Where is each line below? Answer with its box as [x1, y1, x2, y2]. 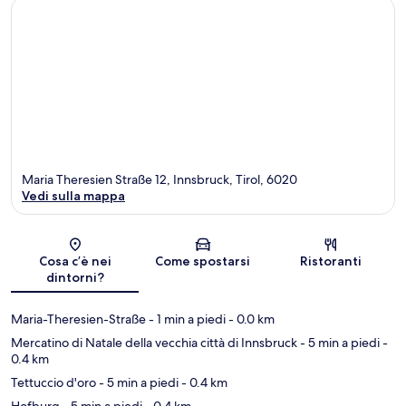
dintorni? [45, 268, 104, 285]
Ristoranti [300, 252, 362, 269]
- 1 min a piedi [146, 310, 226, 327]
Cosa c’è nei [38, 252, 111, 269]
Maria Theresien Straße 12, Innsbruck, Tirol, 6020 [22, 170, 297, 188]
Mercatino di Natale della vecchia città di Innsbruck [11, 333, 297, 351]
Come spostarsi [155, 252, 251, 269]
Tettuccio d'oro [11, 373, 96, 391]
